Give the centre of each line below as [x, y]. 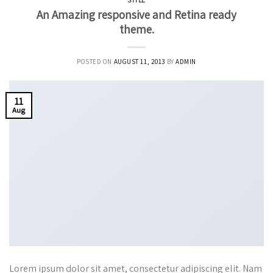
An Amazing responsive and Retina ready [136, 14]
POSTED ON [95, 61]
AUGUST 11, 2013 [139, 61]
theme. [136, 29]
